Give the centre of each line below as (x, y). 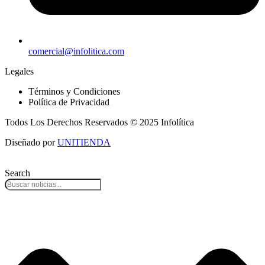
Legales (19, 72)
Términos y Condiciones (74, 92)
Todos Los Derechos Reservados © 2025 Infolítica (99, 122)
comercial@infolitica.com (76, 51)
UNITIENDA (84, 143)
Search (17, 173)
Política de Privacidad (69, 102)
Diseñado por (31, 143)
